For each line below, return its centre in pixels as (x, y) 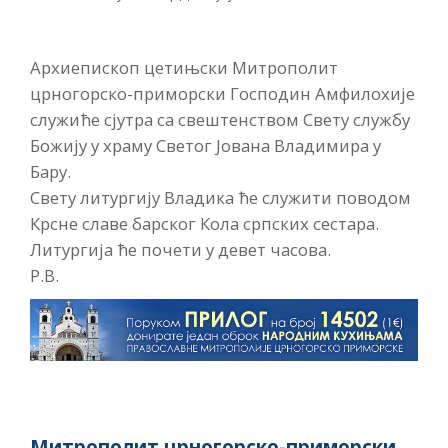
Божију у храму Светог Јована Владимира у (205, 145)
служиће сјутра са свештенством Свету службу (220, 119)
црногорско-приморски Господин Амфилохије (222, 93)
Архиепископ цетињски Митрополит (184, 67)
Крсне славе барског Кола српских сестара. (204, 223)
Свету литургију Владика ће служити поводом (220, 197)
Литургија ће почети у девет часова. (180, 249)
